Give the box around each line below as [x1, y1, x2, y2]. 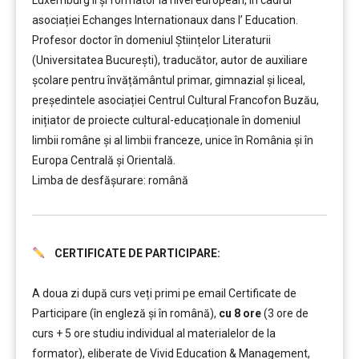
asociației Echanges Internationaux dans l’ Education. [32, 14, 298, 26]
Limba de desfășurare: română [32, 174, 188, 187]
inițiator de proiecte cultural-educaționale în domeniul [32, 114, 301, 127]
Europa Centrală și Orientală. [32, 154, 175, 167]
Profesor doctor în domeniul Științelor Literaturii [32, 34, 271, 46]
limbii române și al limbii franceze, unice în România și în [32, 134, 313, 147]
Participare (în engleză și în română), [32, 307, 219, 320]
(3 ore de [261, 307, 309, 320]
